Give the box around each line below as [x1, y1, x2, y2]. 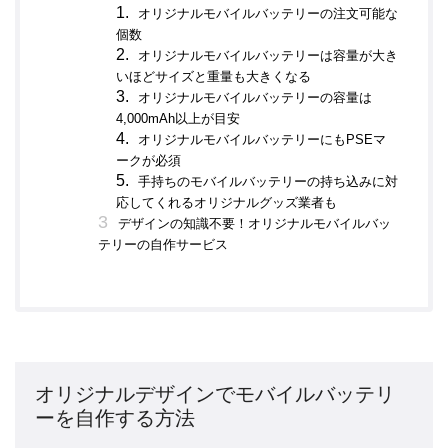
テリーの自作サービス [98, 237, 228, 253]
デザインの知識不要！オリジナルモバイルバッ [118, 216, 391, 232]
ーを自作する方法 [35, 405, 195, 431]
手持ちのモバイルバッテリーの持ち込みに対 [138, 174, 398, 190]
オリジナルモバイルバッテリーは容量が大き [138, 48, 398, 64]
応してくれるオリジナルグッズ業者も [116, 195, 337, 211]
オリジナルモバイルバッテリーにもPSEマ [138, 132, 386, 148]
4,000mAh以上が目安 [116, 111, 240, 127]
